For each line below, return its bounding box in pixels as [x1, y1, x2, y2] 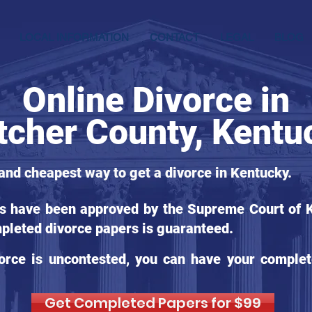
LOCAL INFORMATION [19, 31, 129, 43]
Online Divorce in [22, 80, 290, 120]
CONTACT [150, 31, 199, 43]
